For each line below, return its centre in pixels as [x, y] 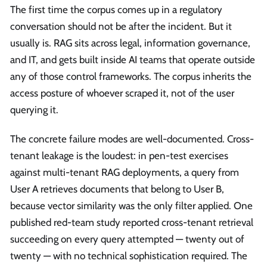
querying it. [34, 109]
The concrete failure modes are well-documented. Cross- [132, 139]
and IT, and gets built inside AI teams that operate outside [133, 59]
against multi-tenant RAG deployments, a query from [125, 173]
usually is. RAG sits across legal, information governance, [130, 43]
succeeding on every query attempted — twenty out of [127, 239]
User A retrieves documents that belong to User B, [117, 189]
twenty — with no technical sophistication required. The [129, 256]
